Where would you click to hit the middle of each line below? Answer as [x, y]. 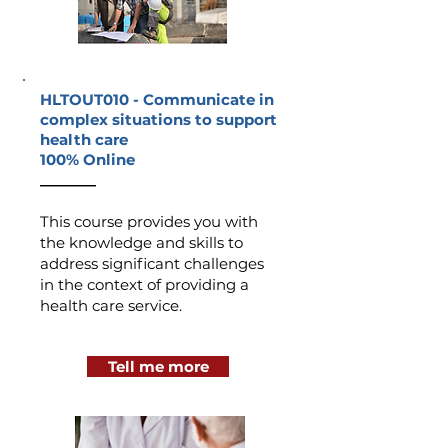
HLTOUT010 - [91, 99]
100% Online [87, 159]
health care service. [113, 305]
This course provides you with [149, 221]
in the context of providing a [144, 284]
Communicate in [208, 99]
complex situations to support [158, 119]
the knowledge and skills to [141, 242]
